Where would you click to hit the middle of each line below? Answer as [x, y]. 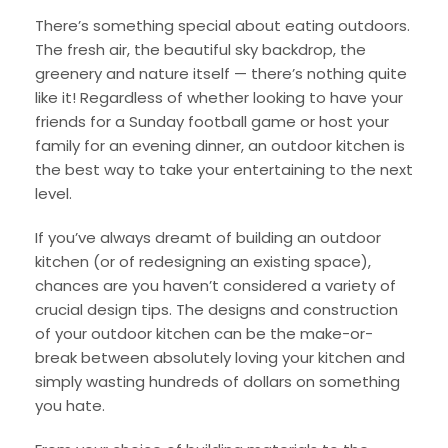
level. [55, 193]
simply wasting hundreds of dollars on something [217, 381]
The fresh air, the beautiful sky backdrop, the [200, 49]
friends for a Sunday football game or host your [212, 121]
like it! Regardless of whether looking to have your [219, 97]
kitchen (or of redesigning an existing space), [203, 261]
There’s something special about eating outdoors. [222, 25]
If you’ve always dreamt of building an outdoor [208, 237]
